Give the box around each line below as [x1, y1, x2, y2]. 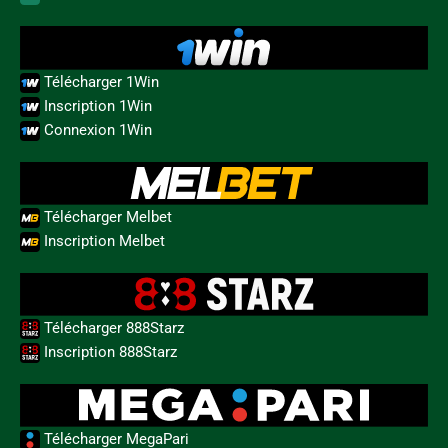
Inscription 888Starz [40, 342, 177, 361]
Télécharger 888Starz [40, 318, 184, 337]
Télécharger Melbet [40, 207, 172, 226]
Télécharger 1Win [40, 72, 159, 91]
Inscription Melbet [40, 231, 165, 250]
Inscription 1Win [40, 96, 152, 115]
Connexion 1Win [40, 120, 152, 139]
